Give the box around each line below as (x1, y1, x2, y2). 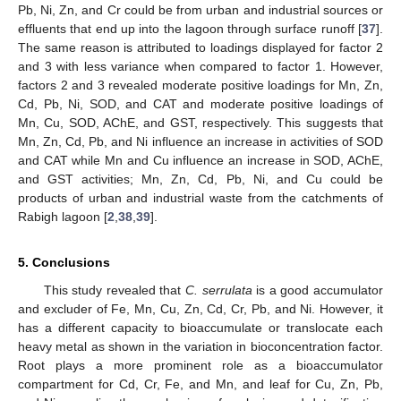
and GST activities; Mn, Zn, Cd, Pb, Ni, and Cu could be (18, 172, 383, 187)
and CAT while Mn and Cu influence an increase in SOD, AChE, (18, 153, 383, 168)
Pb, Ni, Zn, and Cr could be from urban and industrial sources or (18, 3, 383, 18)
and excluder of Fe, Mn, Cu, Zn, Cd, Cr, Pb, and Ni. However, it (18, 302, 383, 317)
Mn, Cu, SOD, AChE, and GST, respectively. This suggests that (18, 115, 383, 131)
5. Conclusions (18, 255, 110, 270)
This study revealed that (43, 283, 185, 298)
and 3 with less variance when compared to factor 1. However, (18, 59, 383, 74)
